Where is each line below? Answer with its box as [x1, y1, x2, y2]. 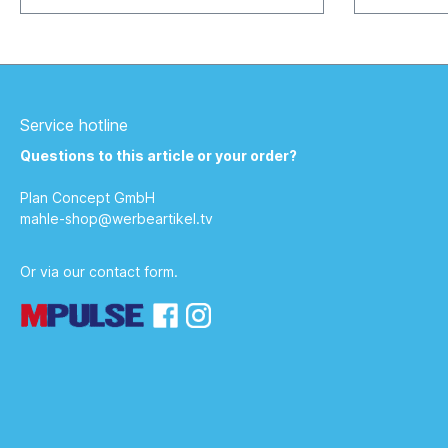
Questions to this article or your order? [20, 147, 297, 164]
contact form [89, 263, 174, 280]
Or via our [20, 263, 89, 280]
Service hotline [20, 115, 128, 135]
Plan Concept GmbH [20, 189, 155, 206]
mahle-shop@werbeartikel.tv [20, 210, 213, 227]
